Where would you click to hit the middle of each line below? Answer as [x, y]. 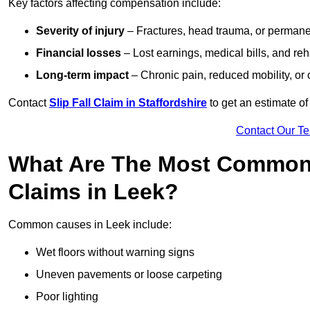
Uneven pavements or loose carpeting [129, 275]
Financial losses [79, 53]
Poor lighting [67, 297]
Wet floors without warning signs [115, 253]
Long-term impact [82, 75]
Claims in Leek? [93, 192]
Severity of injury [80, 31]
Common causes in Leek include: [90, 225]
